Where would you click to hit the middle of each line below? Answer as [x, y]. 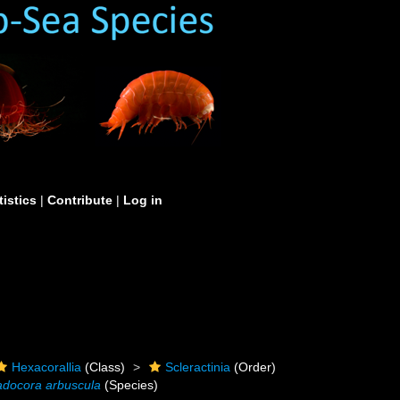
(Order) [254, 367]
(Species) [130, 385]
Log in [143, 200]
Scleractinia [198, 367]
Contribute [80, 200]
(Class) [104, 367]
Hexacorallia [47, 367]
